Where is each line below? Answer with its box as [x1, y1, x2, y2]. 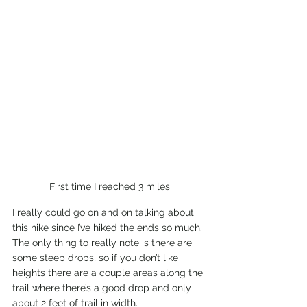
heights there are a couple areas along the [12, 267, 206, 278]
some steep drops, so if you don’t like [12, 251, 181, 263]
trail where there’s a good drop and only [12, 282, 194, 293]
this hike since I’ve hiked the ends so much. [12, 221, 205, 233]
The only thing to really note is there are [12, 236, 195, 248]
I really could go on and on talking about [12, 206, 197, 218]
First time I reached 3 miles [49, 180, 170, 192]
